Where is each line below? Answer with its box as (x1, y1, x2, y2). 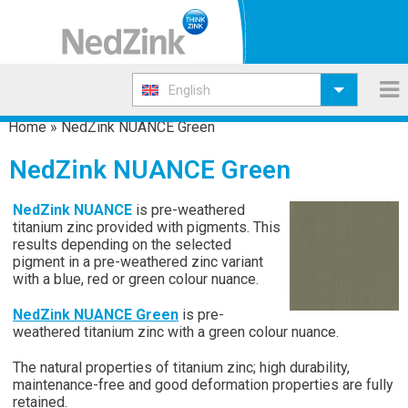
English (168, 82, 210, 99)
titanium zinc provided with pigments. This (13, 219, 280, 236)
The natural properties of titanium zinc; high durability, (13, 359, 350, 376)
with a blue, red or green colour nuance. (13, 270, 262, 288)
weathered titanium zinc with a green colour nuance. (13, 323, 339, 341)
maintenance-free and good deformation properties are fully (13, 376, 393, 393)
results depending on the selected (13, 236, 231, 253)
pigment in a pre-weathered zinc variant (13, 253, 263, 270)
